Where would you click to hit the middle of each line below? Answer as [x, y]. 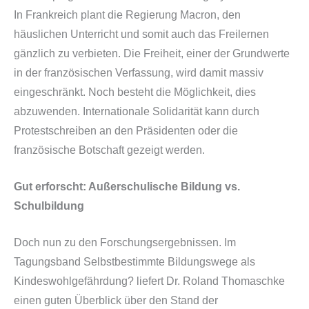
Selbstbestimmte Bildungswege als [169, 261]
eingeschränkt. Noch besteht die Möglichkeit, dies [135, 92]
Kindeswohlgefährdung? [74, 281]
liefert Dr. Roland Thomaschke [209, 281]
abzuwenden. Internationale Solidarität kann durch [137, 112]
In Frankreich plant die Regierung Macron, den [127, 15]
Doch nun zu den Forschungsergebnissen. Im [125, 242]
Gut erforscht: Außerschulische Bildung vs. [127, 187]
